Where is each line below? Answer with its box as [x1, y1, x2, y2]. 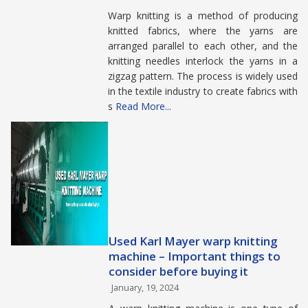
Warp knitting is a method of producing [108, 8, 298, 22]
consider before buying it [109, 263, 248, 279]
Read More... [115, 99, 171, 113]
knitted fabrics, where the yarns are [108, 23, 298, 37]
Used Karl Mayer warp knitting [109, 233, 277, 249]
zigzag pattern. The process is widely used [108, 69, 298, 82]
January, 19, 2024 [111, 282, 179, 294]
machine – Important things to [109, 248, 280, 264]
